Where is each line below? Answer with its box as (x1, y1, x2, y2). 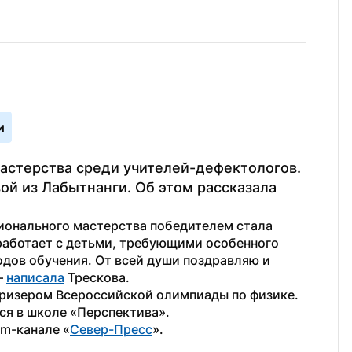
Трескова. (64, 269, 130, 285)
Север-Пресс (70, 321, 152, 337)
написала (6, 269, 64, 285)
